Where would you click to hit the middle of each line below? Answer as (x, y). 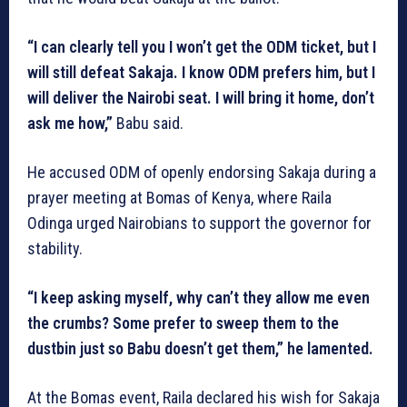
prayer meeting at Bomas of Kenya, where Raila (179, 198)
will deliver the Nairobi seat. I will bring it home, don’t (201, 98)
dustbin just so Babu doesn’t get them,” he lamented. (200, 349)
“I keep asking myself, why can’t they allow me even (199, 298)
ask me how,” (72, 124)
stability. (55, 249)
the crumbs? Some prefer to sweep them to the (183, 323)
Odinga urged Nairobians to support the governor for (199, 223)
